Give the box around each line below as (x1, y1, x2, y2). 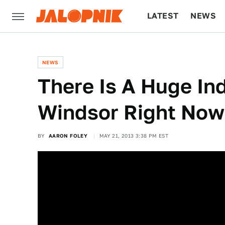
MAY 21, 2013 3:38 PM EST (99, 133, 169, 139)
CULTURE (147, 43, 186, 53)
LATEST (147, 11, 179, 21)
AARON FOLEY (48, 133, 88, 139)
